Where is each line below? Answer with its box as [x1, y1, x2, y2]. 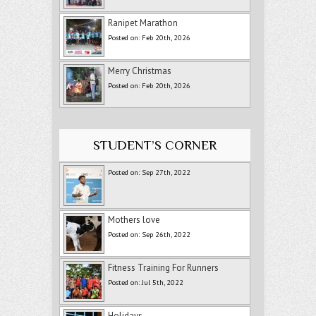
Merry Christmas [108, 65, 171, 78]
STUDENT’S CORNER [93, 138, 217, 153]
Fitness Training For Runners [108, 262, 219, 274]
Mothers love [108, 214, 160, 226]
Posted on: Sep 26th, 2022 [108, 229, 190, 240]
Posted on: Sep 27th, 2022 [108, 167, 190, 178]
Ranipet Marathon [108, 17, 178, 30]
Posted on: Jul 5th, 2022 [108, 277, 183, 288]
